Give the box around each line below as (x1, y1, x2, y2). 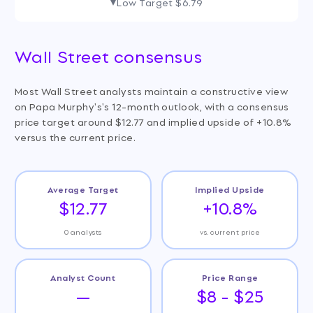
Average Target (48, 182, 119, 196)
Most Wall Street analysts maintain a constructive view (14, 83, 289, 99)
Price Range (201, 270, 259, 284)
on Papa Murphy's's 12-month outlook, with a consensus (14, 99, 289, 114)
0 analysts (64, 226, 102, 238)
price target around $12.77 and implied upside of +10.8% (14, 114, 292, 129)
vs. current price (200, 226, 261, 238)
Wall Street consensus (14, 43, 203, 69)
